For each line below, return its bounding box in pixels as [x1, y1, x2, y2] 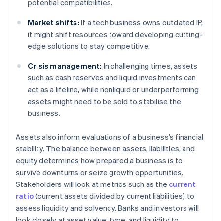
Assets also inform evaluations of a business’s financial [16, 132, 204, 142]
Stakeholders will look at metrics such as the [16, 179, 169, 189]
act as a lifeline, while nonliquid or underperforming [28, 84, 199, 95]
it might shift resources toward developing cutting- [28, 29, 203, 39]
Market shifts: [28, 17, 79, 28]
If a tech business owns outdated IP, [79, 17, 203, 28]
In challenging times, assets [102, 61, 198, 71]
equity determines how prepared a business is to [16, 155, 183, 166]
